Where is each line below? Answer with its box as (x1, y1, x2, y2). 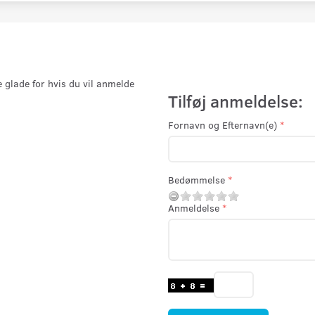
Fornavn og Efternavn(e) (168, 117, 277, 131)
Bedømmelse (168, 172, 225, 186)
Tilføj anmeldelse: (168, 89, 303, 112)
